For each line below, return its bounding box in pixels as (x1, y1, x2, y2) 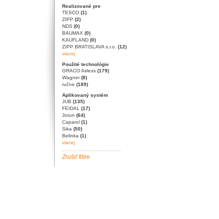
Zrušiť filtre (62, 153, 90, 160)
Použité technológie (62, 62, 109, 67)
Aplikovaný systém (62, 92, 108, 98)
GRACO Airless (62, 68, 97, 73)
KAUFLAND (62, 37, 90, 43)
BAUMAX (62, 30, 85, 36)
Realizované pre (62, 3, 101, 9)
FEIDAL (62, 106, 81, 111)
